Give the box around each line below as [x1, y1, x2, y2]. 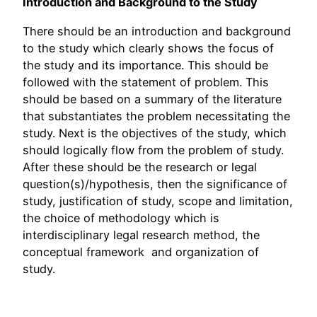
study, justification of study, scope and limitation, [23, 193, 293, 208]
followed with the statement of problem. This [23, 74, 269, 89]
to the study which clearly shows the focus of [23, 40, 274, 55]
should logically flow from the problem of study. [23, 142, 284, 157]
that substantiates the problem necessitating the [23, 108, 290, 123]
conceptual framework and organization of [23, 244, 259, 259]
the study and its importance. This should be [23, 57, 268, 72]
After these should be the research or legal [23, 159, 257, 174]
